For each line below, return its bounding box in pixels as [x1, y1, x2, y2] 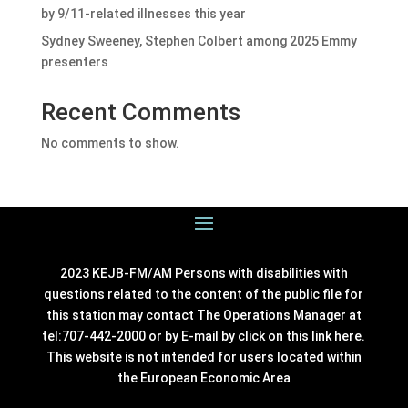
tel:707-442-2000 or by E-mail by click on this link [42, 328, 335, 343]
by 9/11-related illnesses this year [40, 5, 246, 21]
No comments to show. [40, 135, 179, 150]
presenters [40, 54, 108, 69]
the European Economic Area [117, 370, 291, 385]
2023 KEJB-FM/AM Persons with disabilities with [59, 265, 348, 280]
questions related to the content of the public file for [44, 286, 364, 301]
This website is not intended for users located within [46, 349, 362, 364]
